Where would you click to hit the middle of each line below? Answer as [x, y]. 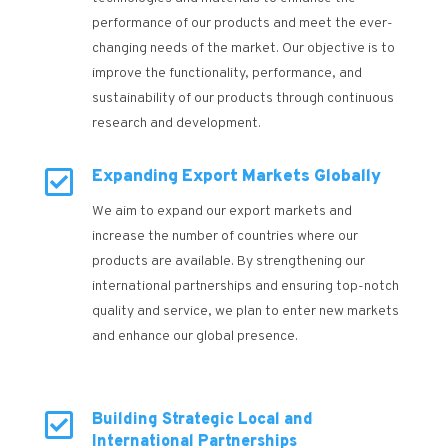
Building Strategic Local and [202, 419]
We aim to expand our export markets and [221, 211]
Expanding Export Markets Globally [236, 176]
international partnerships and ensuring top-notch [245, 286]
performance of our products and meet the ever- [242, 23]
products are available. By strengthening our [228, 261]
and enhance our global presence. [194, 336]
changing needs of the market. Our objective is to [243, 48]
